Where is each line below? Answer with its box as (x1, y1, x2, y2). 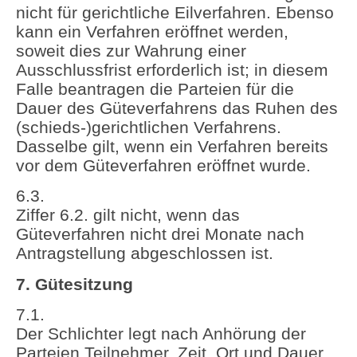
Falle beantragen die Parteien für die (16, 80, 294, 98)
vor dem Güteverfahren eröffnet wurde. (16, 156, 311, 175)
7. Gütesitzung (16, 274, 133, 293)
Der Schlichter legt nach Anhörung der (16, 324, 306, 343)
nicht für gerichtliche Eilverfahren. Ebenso (16, 3, 334, 22)
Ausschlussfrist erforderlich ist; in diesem (16, 61, 328, 79)
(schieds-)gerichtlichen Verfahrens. (16, 118, 281, 136)
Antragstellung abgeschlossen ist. (16, 244, 273, 263)
